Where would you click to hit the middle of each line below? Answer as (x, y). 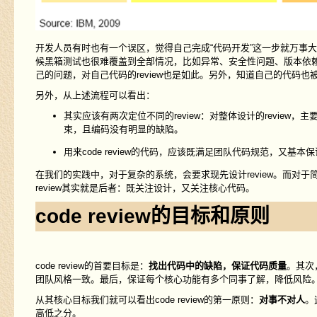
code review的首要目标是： (92, 266)
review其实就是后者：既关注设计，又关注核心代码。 (145, 188)
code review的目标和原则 (152, 217)
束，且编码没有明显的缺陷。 (123, 129)
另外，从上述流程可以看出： (95, 96)
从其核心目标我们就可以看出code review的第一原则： (147, 300)
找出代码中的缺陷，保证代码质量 (217, 266)
